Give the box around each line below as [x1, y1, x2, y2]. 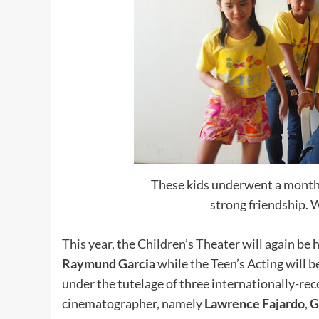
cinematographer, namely [62, 295, 204, 311]
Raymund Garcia [62, 255, 155, 271]
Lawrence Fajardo [204, 295, 305, 311]
